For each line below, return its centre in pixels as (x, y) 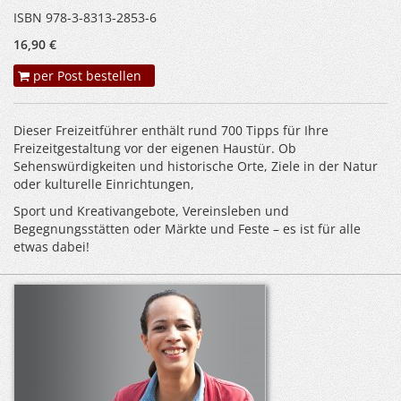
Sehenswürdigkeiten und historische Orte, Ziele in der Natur (196, 166)
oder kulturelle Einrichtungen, (104, 184)
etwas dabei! (51, 247)
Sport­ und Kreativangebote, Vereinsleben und (151, 211)
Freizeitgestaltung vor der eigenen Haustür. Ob (155, 148)
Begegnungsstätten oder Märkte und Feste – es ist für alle (187, 229)
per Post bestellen (85, 76)
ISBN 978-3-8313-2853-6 (85, 17)
